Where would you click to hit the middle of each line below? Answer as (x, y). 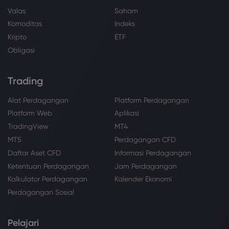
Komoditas (25, 24)
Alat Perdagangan (38, 100)
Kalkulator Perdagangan (48, 179)
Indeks (125, 24)
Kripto (17, 37)
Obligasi (21, 50)
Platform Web (30, 113)
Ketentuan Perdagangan (48, 166)
